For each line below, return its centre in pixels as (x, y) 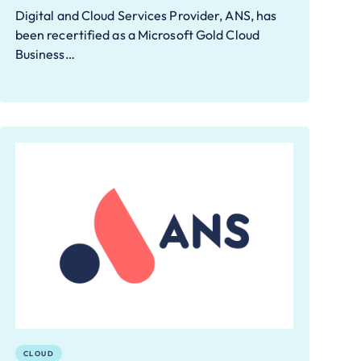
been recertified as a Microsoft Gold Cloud (137, 35)
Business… (45, 54)
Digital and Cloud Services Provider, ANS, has (146, 16)
